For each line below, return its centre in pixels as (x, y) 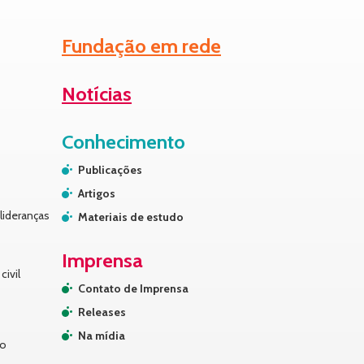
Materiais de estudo (131, 217)
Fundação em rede (141, 46)
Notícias (97, 94)
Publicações (110, 170)
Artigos (97, 193)
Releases (102, 312)
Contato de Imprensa (133, 288)
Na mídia (102, 336)
